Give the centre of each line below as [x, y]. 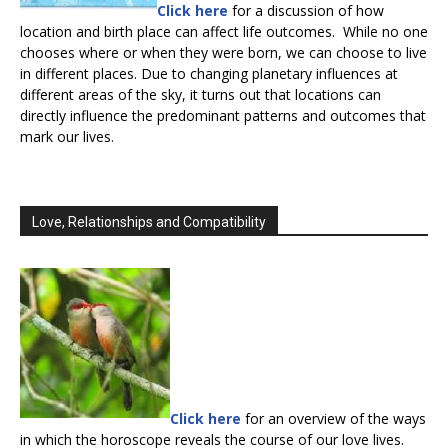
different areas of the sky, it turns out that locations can [200, 95]
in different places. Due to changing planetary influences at [209, 74]
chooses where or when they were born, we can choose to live [223, 53]
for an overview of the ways [333, 419]
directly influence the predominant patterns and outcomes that [223, 116]
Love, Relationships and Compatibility [149, 222]
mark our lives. [67, 137]
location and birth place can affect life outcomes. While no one [224, 32]
